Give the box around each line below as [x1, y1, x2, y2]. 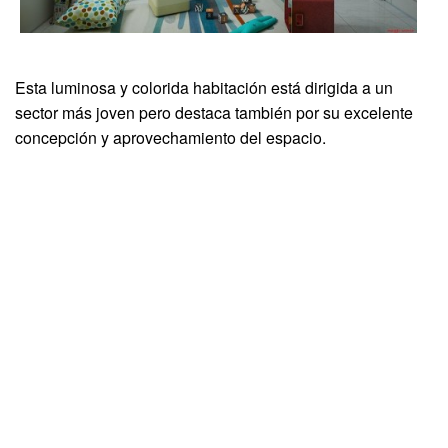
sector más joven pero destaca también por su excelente [15, 101, 413, 125]
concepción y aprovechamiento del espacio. [15, 126, 326, 150]
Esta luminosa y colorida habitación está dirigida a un [15, 76, 393, 100]
